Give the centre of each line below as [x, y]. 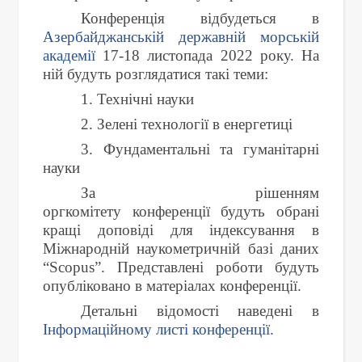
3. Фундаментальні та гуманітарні [200, 149]
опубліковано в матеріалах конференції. [172, 285]
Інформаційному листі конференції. [158, 329]
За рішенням [200, 192]
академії [69, 55]
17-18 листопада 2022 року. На [207, 55]
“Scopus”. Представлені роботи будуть [181, 267]
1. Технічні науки [138, 99]
